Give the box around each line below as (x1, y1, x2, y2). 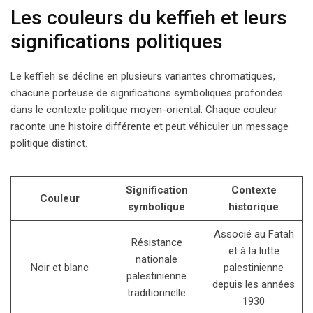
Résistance (131, 235, 182, 249)
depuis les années (212, 277, 295, 291)
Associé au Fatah (213, 227, 294, 240)
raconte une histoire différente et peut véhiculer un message (10, 119, 289, 133)
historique (228, 200, 279, 213)
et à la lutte (228, 244, 279, 257)
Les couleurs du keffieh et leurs (10, 6, 287, 29)
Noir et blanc (30, 261, 89, 274)
